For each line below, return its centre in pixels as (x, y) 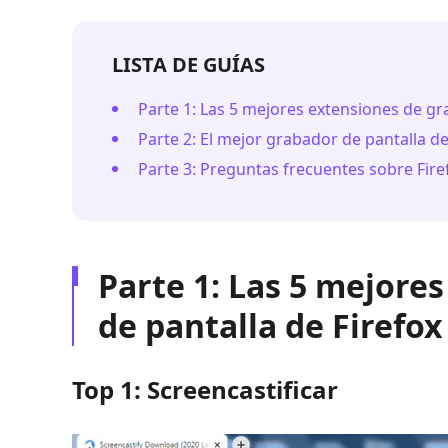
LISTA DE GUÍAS (188, 64)
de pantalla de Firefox (270, 325)
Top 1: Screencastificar (205, 389)
